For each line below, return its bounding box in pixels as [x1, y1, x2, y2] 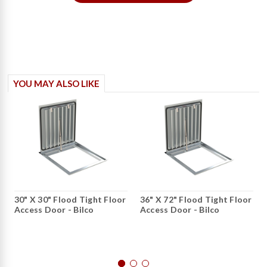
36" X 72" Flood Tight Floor [139, 194, 252, 205]
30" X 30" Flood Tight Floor [14, 194, 126, 205]
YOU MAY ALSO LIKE [13, 78, 100, 89]
